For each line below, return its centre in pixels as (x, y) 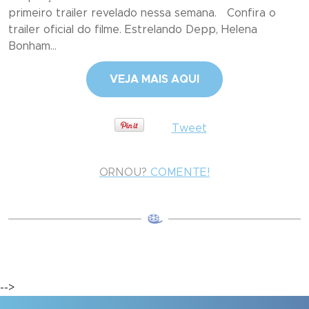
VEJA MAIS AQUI (154, 79)
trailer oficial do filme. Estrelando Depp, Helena (133, 30)
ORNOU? (123, 172)
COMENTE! (178, 172)
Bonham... (32, 46)
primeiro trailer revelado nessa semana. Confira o (142, 13)
